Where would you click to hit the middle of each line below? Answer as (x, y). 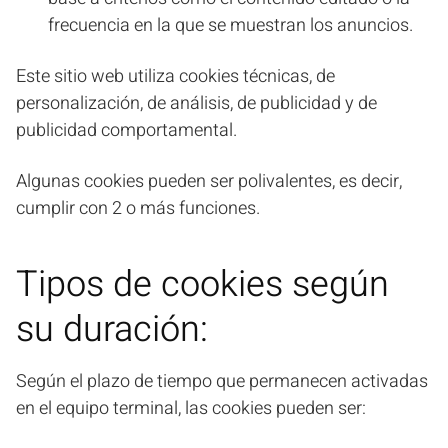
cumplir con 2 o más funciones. (138, 208)
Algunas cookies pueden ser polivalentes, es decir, (209, 181)
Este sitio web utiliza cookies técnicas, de (175, 76)
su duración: (112, 329)
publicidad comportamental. (126, 130)
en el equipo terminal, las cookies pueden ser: (191, 408)
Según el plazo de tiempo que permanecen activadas (222, 381)
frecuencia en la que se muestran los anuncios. (230, 25)
